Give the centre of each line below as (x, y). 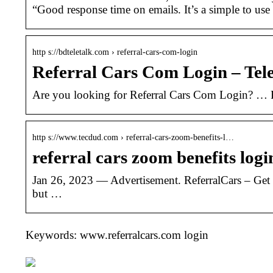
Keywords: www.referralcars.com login (117, 235)
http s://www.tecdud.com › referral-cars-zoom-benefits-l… (133, 137)
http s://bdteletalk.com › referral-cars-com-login (115, 52)
